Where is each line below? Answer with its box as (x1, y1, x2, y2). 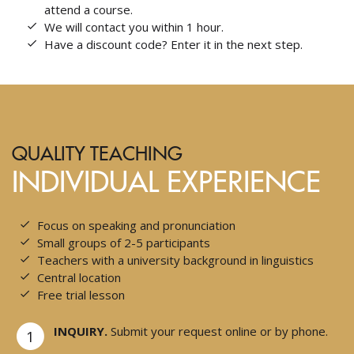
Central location (37, 269, 122, 285)
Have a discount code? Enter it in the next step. (44, 36, 303, 52)
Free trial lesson (37, 287, 126, 303)
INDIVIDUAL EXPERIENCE (12, 160, 321, 200)
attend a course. (44, 2, 134, 17)
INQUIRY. (54, 323, 107, 339)
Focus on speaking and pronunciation (37, 217, 236, 233)
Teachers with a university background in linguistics (37, 252, 314, 268)
